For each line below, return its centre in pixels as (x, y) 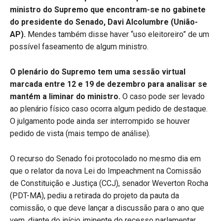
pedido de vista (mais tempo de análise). (81, 133)
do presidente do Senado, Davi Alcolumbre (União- (104, 22)
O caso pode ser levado (163, 96)
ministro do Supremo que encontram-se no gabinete (108, 9)
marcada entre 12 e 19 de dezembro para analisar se (109, 84)
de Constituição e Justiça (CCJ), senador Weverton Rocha (109, 183)
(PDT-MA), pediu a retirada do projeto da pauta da (94, 195)
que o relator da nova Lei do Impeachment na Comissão (106, 171)
